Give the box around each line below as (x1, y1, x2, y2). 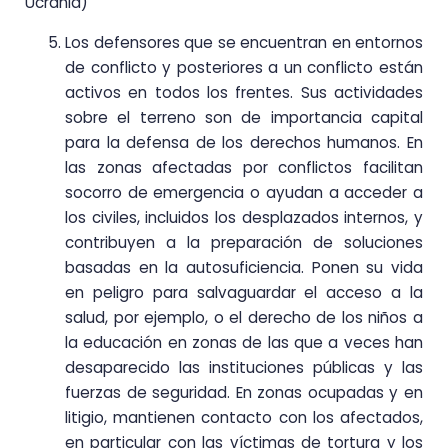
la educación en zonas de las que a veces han (65, 331, 423, 353)
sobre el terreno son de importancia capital (65, 106, 423, 128)
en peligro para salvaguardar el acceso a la (65, 281, 423, 303)
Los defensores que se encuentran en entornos (65, 31, 423, 53)
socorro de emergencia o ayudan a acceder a (65, 181, 423, 203)
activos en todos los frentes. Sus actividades (65, 81, 423, 103)
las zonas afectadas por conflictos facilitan (65, 156, 423, 178)
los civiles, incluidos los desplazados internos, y (65, 206, 423, 228)
